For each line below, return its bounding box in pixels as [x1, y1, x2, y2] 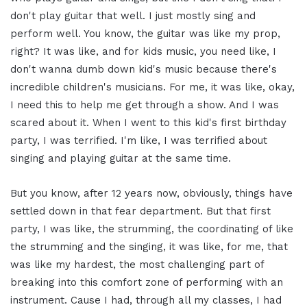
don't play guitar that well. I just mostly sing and [10, 10, 256, 23]
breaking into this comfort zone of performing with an [10, 276, 283, 289]
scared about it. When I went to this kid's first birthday [10, 116, 286, 130]
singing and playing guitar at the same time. [10, 152, 231, 165]
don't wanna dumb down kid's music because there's [10, 63, 277, 76]
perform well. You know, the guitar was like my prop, [10, 27, 280, 40]
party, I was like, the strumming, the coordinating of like [10, 223, 293, 236]
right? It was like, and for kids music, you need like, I [10, 45, 276, 58]
